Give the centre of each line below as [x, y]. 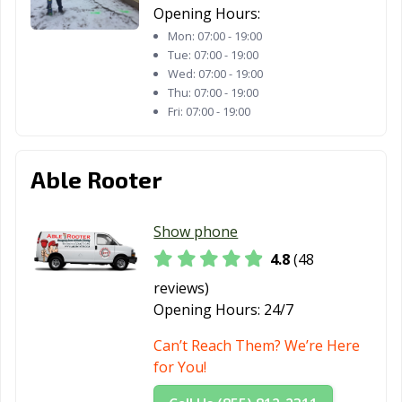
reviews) [182, 288]
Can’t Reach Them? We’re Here [257, 345]
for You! [180, 367]
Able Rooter [96, 179]
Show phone [196, 231]
